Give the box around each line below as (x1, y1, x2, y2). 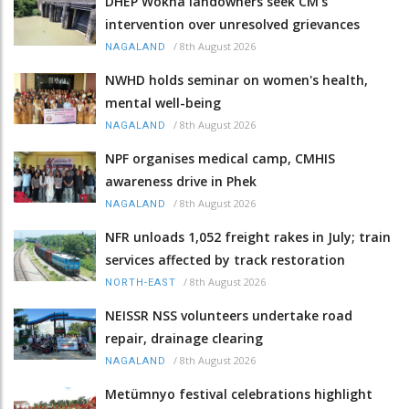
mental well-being (105, 94, 221, 112)
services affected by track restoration (105, 251, 345, 269)
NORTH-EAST (105, 277, 176, 289)
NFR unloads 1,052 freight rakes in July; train (105, 228, 391, 246)
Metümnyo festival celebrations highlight (105, 385, 372, 404)
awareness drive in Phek (105, 173, 257, 191)
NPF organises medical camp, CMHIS (105, 150, 335, 168)
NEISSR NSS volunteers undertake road (105, 307, 352, 325)
